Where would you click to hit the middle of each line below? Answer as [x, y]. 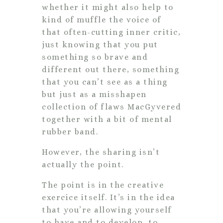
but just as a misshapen [94, 94]
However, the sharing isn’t [101, 152]
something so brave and [95, 57]
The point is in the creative [103, 185]
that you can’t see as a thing [105, 82]
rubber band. [71, 131]
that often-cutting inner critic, [111, 32]
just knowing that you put [100, 44]
